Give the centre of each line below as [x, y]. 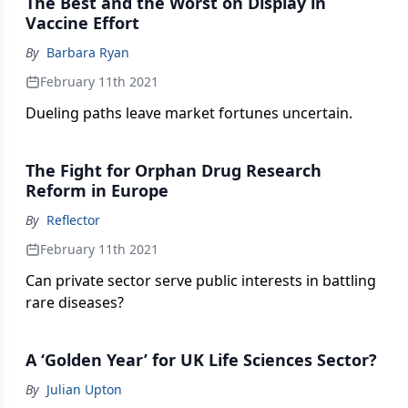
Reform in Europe [97, 190]
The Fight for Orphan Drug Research [173, 170]
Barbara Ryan [88, 52]
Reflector [73, 220]
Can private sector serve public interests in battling [201, 280]
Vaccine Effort [82, 23]
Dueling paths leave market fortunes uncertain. [189, 113]
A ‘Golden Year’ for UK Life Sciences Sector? [201, 360]
